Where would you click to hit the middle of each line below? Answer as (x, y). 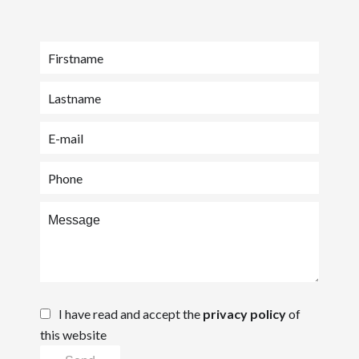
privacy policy (244, 314)
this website (73, 335)
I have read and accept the (131, 314)
